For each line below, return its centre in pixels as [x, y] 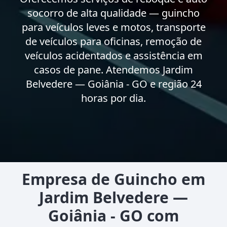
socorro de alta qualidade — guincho [113, 13]
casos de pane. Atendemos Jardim [113, 69]
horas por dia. [113, 98]
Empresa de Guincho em [113, 179]
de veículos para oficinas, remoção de [113, 41]
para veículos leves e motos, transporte [113, 27]
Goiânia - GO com [113, 215]
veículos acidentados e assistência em [113, 55]
